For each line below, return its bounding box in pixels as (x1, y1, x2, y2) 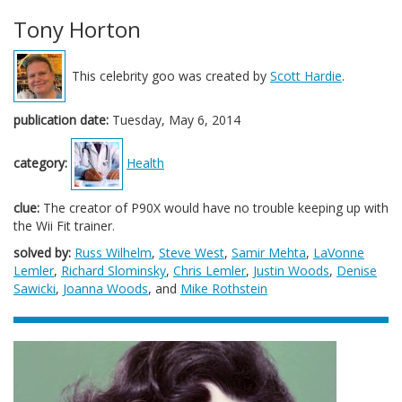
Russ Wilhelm (74, 244, 152, 261)
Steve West (159, 244, 224, 261)
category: (13, 153, 67, 171)
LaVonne (313, 244, 364, 261)
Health (127, 153, 164, 171)
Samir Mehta (232, 244, 306, 261)
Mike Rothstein (180, 280, 267, 297)
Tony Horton (13, 14, 141, 44)
